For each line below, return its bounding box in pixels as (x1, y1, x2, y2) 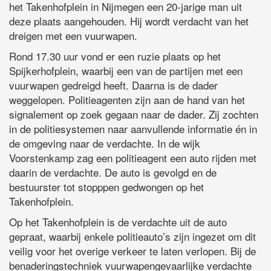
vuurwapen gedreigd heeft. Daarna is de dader (9, 77, 218, 93)
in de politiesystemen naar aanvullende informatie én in (9, 120, 257, 136)
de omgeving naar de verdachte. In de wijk (9, 135, 200, 151)
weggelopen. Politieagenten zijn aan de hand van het (9, 91, 245, 107)
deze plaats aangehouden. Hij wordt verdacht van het (9, 13, 249, 28)
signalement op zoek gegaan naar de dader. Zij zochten (9, 106, 258, 122)
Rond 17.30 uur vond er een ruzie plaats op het (9, 48, 221, 64)
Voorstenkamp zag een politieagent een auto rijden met (9, 149, 256, 165)
